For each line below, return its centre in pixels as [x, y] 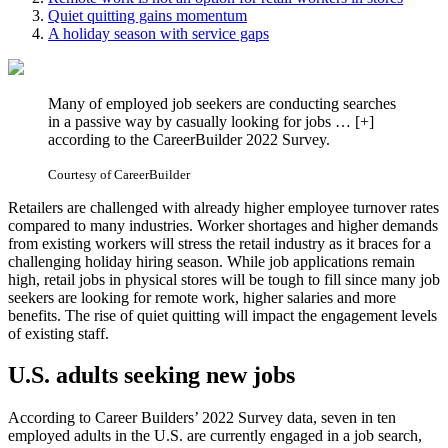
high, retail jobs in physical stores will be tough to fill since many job [224, 279]
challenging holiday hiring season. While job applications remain [211, 261]
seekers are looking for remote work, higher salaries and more [202, 297]
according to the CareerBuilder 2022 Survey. [189, 139]
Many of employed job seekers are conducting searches [222, 103]
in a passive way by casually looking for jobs [191, 121]
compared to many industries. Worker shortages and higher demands [223, 225]
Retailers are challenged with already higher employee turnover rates [223, 207]
